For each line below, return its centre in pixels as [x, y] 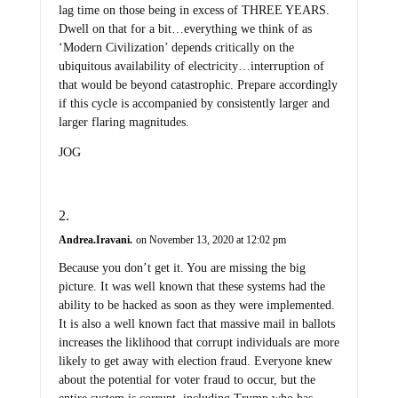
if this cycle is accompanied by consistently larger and [194, 103]
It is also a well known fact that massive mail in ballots [196, 324]
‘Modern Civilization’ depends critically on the [176, 47]
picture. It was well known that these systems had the [191, 287]
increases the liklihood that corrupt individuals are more [199, 343]
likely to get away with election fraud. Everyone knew [195, 362]
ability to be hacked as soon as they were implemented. [196, 306]
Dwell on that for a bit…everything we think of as [185, 28]
